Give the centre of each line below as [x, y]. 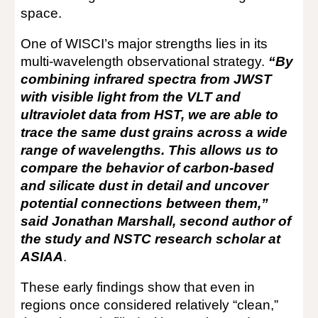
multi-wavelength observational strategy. [145, 61]
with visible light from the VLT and [131, 97]
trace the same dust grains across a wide [154, 132]
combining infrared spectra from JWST [147, 79]
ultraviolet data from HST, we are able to [150, 115]
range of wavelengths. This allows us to [150, 150]
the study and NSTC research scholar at [151, 239]
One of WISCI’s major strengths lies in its [144, 44]
